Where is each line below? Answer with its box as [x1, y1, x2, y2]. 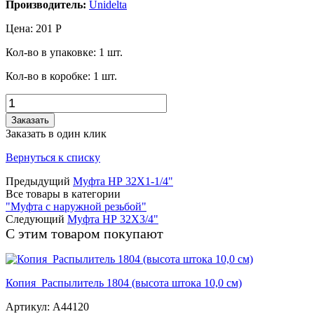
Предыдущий [6, 175, 70, 187]
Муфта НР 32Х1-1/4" [73, 175, 173, 187]
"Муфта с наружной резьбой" [6, 200, 146, 212]
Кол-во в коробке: [6, 69, 93, 82]
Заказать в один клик [6, 127, 107, 139]
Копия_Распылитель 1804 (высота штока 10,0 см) [6, 276, 242, 289]
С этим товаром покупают [6, 225, 163, 241]
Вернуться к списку [6, 151, 100, 163]
